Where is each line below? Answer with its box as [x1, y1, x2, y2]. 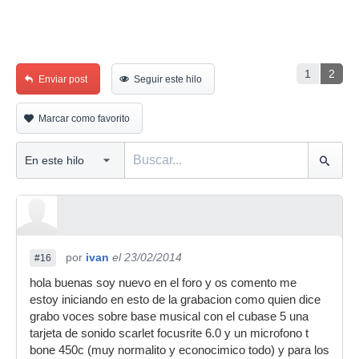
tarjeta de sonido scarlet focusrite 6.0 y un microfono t [30, 327, 309, 340]
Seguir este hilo [134, 74, 202, 85]
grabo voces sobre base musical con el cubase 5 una [30, 310, 309, 323]
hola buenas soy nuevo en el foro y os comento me [30, 276, 296, 289]
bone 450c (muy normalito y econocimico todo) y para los [30, 344, 329, 357]
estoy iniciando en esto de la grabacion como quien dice [30, 293, 321, 306]
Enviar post [38, 74, 87, 85]
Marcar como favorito [38, 113, 130, 124]
